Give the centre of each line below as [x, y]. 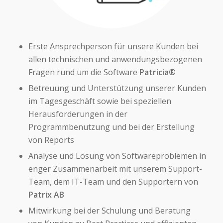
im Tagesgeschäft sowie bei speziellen [100, 101]
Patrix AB [46, 194]
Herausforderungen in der [78, 114]
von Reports [51, 140]
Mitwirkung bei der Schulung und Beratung [109, 210]
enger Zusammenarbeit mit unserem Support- [115, 168]
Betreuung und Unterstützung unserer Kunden [117, 88]
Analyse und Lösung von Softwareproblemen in [117, 156]
